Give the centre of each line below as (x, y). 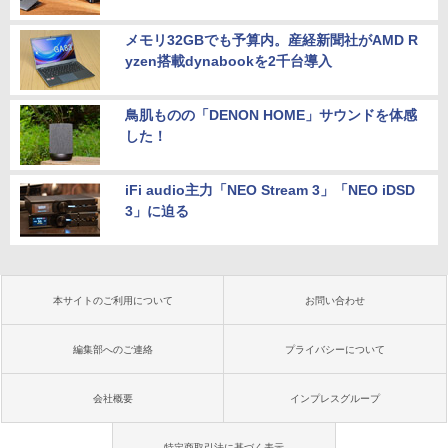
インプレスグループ (335, 398)
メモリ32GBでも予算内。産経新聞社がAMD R (271, 39)
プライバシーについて (335, 349)
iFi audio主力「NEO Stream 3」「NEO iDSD (270, 189)
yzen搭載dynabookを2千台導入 (228, 60)
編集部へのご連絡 (113, 349)
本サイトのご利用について (113, 300)
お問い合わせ (335, 300)
